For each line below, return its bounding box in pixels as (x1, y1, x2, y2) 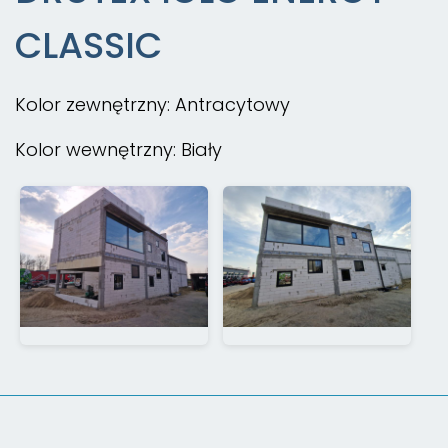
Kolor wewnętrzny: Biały (15, 137, 222, 163)
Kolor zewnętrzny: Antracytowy (15, 92, 290, 118)
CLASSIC (15, 20, 162, 72)
